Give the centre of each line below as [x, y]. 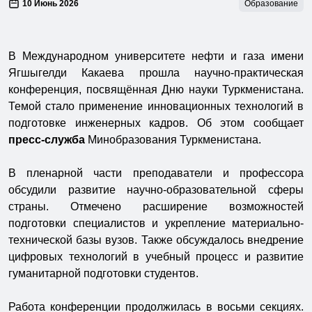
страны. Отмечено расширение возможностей [156, 206]
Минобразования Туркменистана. [173, 139]
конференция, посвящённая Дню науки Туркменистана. [156, 89]
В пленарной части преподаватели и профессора [156, 173]
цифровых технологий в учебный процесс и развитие [156, 256]
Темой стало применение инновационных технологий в [156, 106]
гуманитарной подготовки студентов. [103, 273]
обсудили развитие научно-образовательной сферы [156, 189]
